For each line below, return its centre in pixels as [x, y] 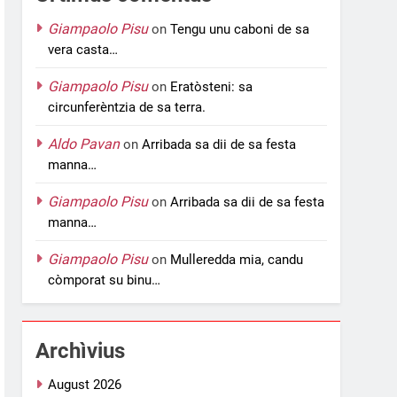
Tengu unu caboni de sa [240, 29]
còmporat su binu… [105, 280]
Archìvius [81, 350]
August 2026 [85, 384]
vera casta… [83, 49]
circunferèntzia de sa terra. [127, 107]
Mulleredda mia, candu [237, 259]
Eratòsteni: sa [212, 86]
